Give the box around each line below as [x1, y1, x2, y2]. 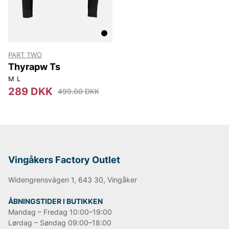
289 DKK [8, 85, 53, 98]
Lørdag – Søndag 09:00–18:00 [8, 218, 111, 227]
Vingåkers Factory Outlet [8, 154, 120, 165]
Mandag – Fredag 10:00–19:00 [8, 207, 112, 216]
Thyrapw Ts [8, 61, 60, 72]
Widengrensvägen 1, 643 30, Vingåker [8, 175, 137, 184]
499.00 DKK [58, 87, 99, 96]
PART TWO [8, 50, 42, 59]
